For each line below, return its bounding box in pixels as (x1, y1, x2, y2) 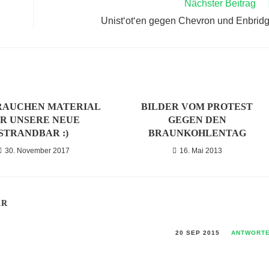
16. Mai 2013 (179, 147, 222, 155)
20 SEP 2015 (175, 229, 220, 236)
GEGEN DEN (168, 115, 226, 125)
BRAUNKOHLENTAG (148, 128, 246, 138)
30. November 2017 (4, 147, 70, 155)
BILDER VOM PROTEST (141, 101, 253, 112)
